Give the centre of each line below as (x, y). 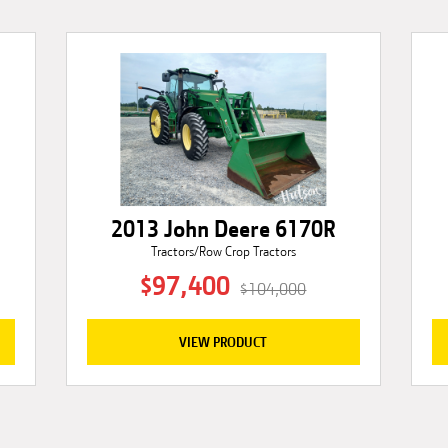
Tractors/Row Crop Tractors (223, 251)
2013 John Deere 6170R (223, 228)
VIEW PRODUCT (223, 341)
